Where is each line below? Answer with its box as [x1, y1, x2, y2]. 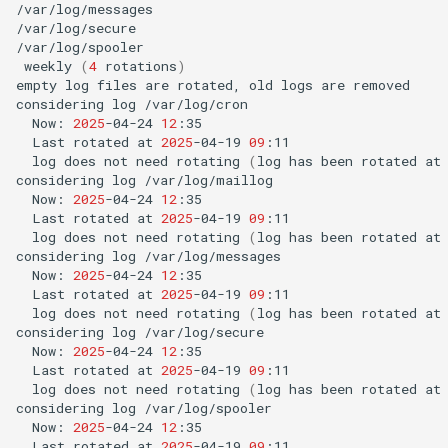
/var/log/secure [16, 18, 136, 37]
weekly [24, 56, 72, 75]
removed [353, 75, 410, 94]
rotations [105, 56, 177, 75]
